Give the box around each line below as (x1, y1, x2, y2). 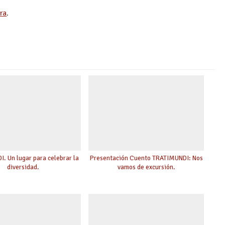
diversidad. (7, 162, 40, 171)
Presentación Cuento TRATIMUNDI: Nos (89, 153, 203, 162)
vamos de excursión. (117, 162, 175, 171)
